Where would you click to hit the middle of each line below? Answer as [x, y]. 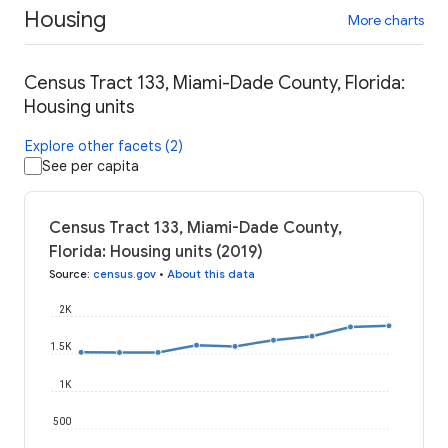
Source [68, 274]
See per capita [90, 166]
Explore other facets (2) [104, 146]
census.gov [124, 274]
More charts [386, 19]
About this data [211, 274]
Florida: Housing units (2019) [156, 252]
